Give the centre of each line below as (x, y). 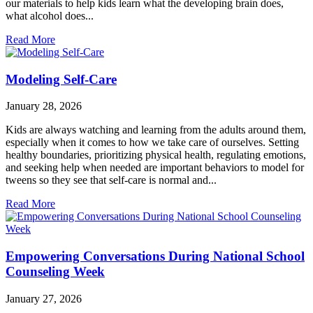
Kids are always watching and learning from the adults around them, (156, 130)
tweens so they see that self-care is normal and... (111, 180)
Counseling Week (55, 272)
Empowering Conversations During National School (155, 256)
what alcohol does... (50, 15)
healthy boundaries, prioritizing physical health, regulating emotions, (156, 155)
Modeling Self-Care (61, 79)
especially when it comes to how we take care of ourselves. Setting (152, 143)
